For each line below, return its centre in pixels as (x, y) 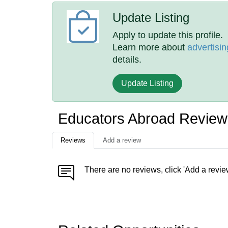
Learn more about (150, 47)
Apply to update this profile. (168, 35)
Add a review (122, 140)
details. (127, 60)
